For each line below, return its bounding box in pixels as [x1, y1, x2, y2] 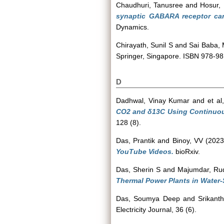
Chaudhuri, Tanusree [116, 1, 183, 9]
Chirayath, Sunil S [116, 41, 173, 49]
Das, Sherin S [116, 165, 161, 173]
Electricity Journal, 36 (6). [116, 205, 196, 213]
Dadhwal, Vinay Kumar [116, 96, 190, 104]
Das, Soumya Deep [116, 194, 180, 202]
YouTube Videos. [116, 147, 173, 155]
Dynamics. [116, 23, 149, 31]
